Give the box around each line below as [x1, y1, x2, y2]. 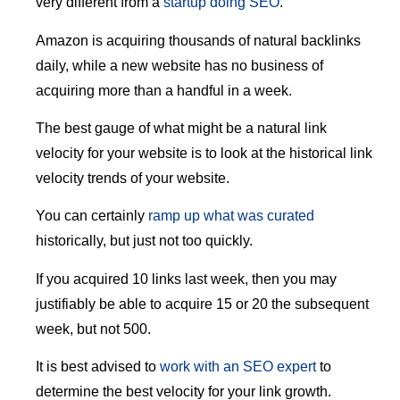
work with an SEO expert [160, 359, 316, 375]
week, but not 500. [36, 321, 151, 337]
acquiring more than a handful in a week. [36, 82, 292, 98]
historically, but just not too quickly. [36, 233, 253, 249]
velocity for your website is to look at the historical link [36, 146, 372, 162]
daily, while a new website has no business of [36, 57, 323, 73]
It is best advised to [36, 359, 160, 375]
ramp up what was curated [148, 208, 314, 224]
